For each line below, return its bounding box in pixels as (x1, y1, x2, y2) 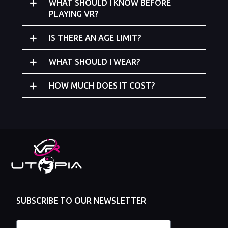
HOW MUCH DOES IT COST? (49, 80, 155, 90)
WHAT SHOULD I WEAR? (49, 56, 140, 66)
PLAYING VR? (49, 9, 99, 18)
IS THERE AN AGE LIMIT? (49, 33, 141, 42)
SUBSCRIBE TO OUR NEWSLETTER (16, 195, 147, 205)
